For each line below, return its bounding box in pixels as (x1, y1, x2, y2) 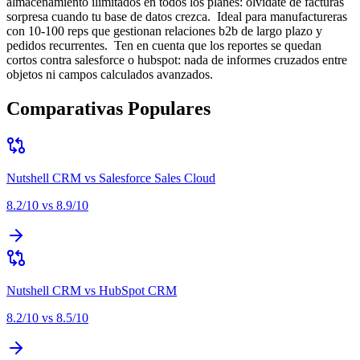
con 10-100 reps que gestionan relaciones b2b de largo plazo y (6, 24, 322, 39)
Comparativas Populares (6, 98, 211, 120)
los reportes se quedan (210, 39, 321, 53)
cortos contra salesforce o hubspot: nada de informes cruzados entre (6, 53, 347, 67)
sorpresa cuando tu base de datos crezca (6, 10, 207, 24)
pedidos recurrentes (6, 39, 104, 53)
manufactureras (270, 10, 347, 24)
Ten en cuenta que (111, 39, 210, 53)
